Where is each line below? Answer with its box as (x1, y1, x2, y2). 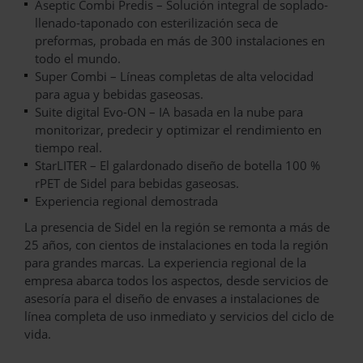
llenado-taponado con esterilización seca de (35, 14, 278, 31)
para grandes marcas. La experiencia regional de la (24, 254, 306, 271)
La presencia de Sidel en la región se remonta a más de (24, 218, 330, 235)
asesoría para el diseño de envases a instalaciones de (24, 289, 319, 306)
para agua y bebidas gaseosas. (35, 85, 203, 102)
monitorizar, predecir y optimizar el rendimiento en (35, 121, 322, 138)
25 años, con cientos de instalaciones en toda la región (24, 236, 328, 253)
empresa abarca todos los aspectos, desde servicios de (24, 271, 328, 288)
